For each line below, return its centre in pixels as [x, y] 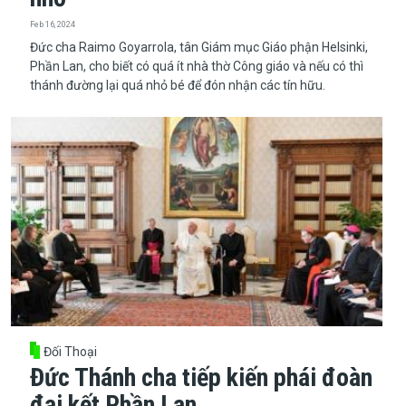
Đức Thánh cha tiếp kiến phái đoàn [201, 378]
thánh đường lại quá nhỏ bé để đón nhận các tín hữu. [177, 85]
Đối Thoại [71, 352]
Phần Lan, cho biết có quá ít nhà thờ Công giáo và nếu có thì [196, 66]
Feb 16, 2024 [52, 24]
